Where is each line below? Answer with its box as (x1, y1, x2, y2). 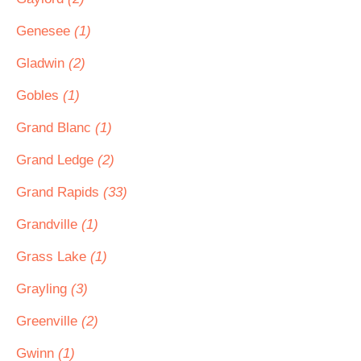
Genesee (16, 23, 74, 39)
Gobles (16, 88, 63, 103)
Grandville (16, 217, 81, 232)
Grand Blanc (16, 120, 95, 135)
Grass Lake (16, 249, 90, 264)
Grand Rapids (16, 185, 103, 200)
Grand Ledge (16, 152, 98, 168)
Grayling (16, 281, 71, 297)
